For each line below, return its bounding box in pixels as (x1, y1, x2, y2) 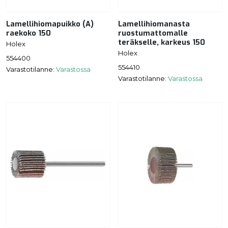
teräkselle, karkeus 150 (118, 37, 205, 47)
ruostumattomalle (118, 28, 188, 38)
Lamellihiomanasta (118, 19, 190, 29)
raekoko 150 (6, 28, 51, 38)
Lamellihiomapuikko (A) (6, 19, 94, 29)
